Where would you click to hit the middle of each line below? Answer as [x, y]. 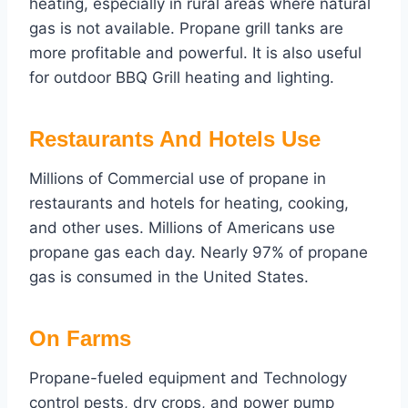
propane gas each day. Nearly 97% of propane [199, 253]
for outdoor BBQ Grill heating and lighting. [182, 78]
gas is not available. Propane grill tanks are [186, 29]
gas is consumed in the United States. [169, 277]
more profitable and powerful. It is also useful [195, 53]
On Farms [80, 339]
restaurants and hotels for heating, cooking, [189, 204]
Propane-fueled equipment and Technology [188, 378]
